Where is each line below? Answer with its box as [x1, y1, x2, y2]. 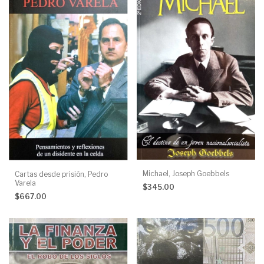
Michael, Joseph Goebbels [142, 169, 229, 179]
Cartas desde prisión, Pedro [15, 169, 108, 179]
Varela [15, 178, 36, 187]
